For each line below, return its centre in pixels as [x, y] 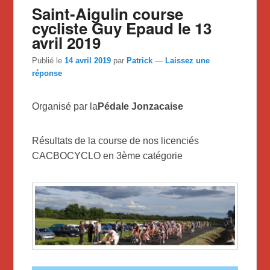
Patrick [140, 61]
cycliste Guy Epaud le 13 [122, 28]
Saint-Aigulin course [108, 13]
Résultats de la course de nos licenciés [116, 141]
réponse [47, 74]
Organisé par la [65, 107]
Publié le [49, 61]
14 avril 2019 [88, 61]
